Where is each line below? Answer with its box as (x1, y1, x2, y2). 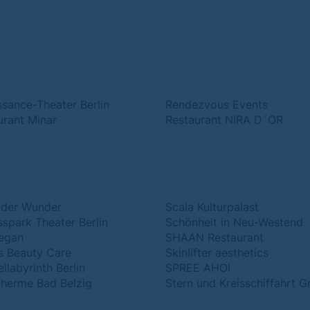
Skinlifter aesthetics (165, 246, 268, 259)
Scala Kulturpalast (165, 200, 259, 214)
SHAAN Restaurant (165, 230, 264, 244)
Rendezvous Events (165, 98, 268, 111)
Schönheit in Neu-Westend (165, 215, 303, 229)
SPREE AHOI (165, 261, 230, 275)
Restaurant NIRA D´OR (165, 113, 283, 127)
